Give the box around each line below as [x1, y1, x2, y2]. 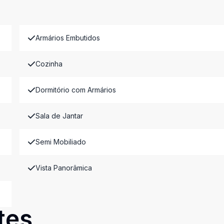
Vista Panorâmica [35, 163, 92, 172]
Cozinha [35, 59, 62, 68]
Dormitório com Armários [35, 85, 116, 94]
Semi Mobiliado [35, 137, 86, 146]
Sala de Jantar [35, 111, 83, 120]
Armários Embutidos [35, 33, 100, 42]
